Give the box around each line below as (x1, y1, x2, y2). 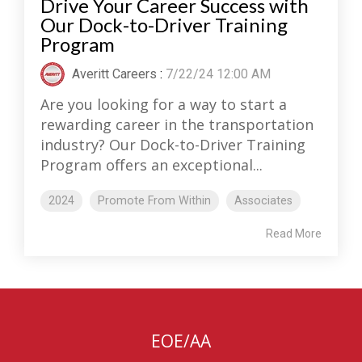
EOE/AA (151, 329, 211, 352)
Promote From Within (98, 193, 211, 208)
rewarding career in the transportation (40, 114, 314, 134)
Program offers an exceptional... (40, 154, 263, 175)
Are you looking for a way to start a (40, 94, 287, 114)
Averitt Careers (69, 65, 157, 82)
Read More (266, 226, 322, 240)
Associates (234, 193, 293, 208)
